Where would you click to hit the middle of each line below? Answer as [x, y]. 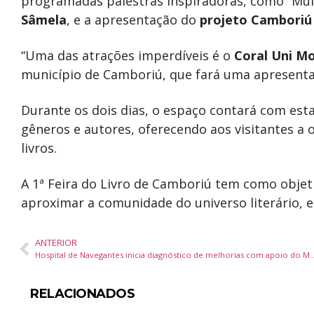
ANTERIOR [56, 243]
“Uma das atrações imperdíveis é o [128, 55]
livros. [39, 148]
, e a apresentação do [133, 20]
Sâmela [44, 20]
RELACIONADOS [82, 294]
